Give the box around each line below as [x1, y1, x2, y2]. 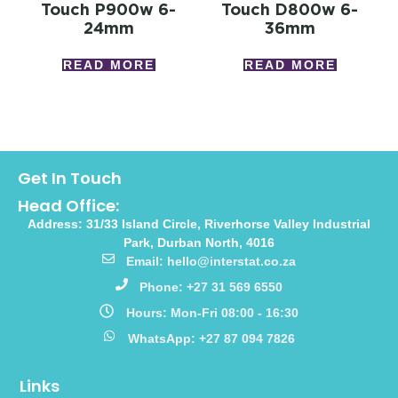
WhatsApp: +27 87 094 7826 [127, 331, 295, 346]
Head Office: [18, 195, 119, 218]
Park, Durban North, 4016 [123, 235, 275, 251]
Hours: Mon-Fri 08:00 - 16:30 [126, 306, 298, 321]
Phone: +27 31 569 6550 [139, 280, 283, 295]
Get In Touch [18, 167, 122, 190]
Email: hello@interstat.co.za [126, 254, 297, 269]
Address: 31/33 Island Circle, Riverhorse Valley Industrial [28, 217, 370, 232]
